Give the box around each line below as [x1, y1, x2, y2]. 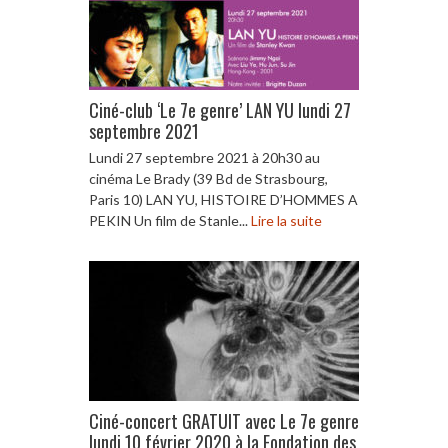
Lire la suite [251, 211, 322, 229]
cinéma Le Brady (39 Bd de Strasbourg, [89, 169, 328, 187]
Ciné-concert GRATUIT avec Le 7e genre [89, 407, 359, 434]
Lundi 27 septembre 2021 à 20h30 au [89, 148, 320, 166]
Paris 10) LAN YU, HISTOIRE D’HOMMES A [89, 190, 358, 208]
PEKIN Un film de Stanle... [89, 211, 251, 229]
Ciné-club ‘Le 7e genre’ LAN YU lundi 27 [89, 96, 351, 123]
